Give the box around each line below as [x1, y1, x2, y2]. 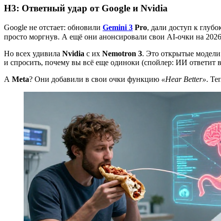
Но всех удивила [4, 49, 62, 58]
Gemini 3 [103, 23, 133, 32]
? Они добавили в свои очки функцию [29, 74, 161, 83]
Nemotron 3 [102, 49, 142, 58]
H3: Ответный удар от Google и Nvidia [4, 3, 168, 14]
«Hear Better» [161, 74, 206, 83]
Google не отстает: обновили [4, 23, 103, 32]
